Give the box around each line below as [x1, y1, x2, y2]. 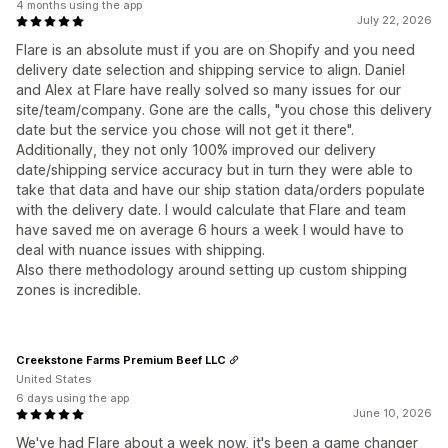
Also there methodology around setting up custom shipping [16, 261, 407, 278]
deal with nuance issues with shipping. [16, 241, 265, 258]
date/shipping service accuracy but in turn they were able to [16, 161, 413, 178]
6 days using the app [16, 391, 129, 405]
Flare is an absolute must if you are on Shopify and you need [16, 41, 415, 58]
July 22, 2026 [357, 13, 432, 27]
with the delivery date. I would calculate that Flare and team [16, 201, 406, 218]
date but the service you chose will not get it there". [16, 121, 354, 138]
